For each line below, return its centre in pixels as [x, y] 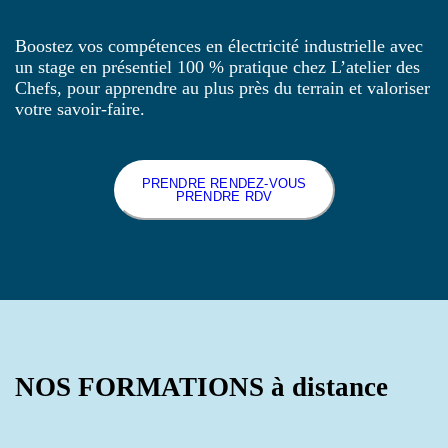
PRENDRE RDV [224, 196]
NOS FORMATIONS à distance [201, 386]
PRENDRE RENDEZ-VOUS [224, 183]
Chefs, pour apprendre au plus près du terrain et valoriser [222, 87]
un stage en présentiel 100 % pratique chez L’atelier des [217, 66]
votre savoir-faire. [80, 108]
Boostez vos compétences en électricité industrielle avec [219, 45]
